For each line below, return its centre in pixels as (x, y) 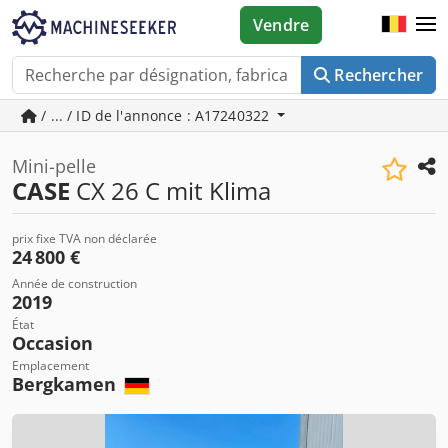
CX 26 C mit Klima (170, 190)
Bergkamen (66, 384)
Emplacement (50, 365)
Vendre (281, 25)
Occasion (52, 343)
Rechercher (378, 75)
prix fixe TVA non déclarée (84, 238)
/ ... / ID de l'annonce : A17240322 (155, 115)
